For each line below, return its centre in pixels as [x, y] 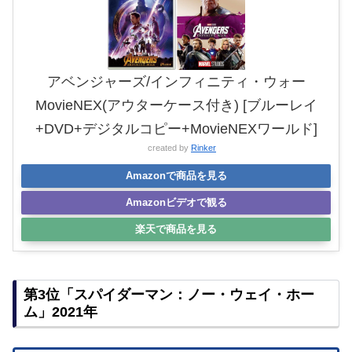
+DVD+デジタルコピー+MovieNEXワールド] [176, 128]
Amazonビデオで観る [176, 202]
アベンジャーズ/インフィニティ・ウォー [176, 81]
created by [169, 147]
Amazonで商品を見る [176, 175]
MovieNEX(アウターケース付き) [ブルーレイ [176, 105]
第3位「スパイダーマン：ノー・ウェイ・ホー [169, 294]
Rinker [203, 147]
